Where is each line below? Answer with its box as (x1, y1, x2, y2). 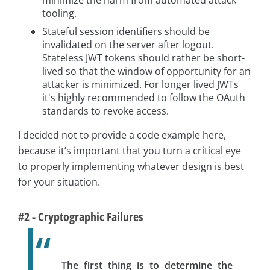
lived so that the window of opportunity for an (42, 64, 251, 78)
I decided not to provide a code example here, (18, 128, 226, 142)
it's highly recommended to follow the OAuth (42, 91, 245, 105)
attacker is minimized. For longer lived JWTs (42, 78, 239, 92)
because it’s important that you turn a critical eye (18, 144, 241, 158)
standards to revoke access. (42, 104, 169, 118)
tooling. (42, 7, 77, 20)
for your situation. (18, 175, 100, 189)
